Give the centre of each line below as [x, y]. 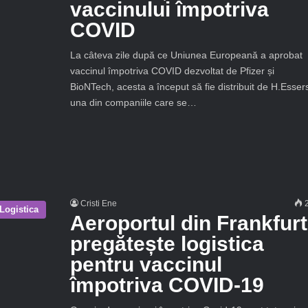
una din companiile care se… [133, 102]
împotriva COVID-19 [167, 285]
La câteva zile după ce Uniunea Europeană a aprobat [186, 55]
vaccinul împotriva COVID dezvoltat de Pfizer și [172, 71]
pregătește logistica [167, 244]
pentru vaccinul [146, 264]
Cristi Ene [98, 203]
